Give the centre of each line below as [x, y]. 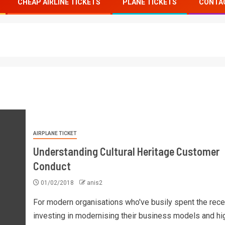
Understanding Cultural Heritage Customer [126, 151]
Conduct [52, 166]
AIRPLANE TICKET [55, 133]
